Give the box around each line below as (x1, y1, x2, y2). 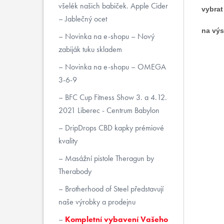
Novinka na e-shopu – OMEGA (62, 61, 166, 72)
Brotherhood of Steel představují (62, 183, 163, 194)
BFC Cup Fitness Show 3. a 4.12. (62, 92, 167, 102)
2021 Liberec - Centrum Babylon (58, 105, 159, 115)
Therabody (58, 166, 91, 176)
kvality (58, 135, 77, 146)
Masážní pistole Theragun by (62, 153, 154, 163)
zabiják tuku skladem (58, 44, 122, 54)
